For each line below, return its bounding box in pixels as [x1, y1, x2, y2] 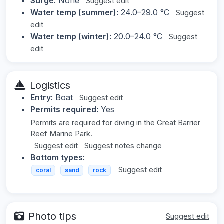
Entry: [30, 92, 53, 103]
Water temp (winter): [30, 31, 111, 42]
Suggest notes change [84, 141, 162, 151]
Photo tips [28, 210, 76, 222]
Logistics [30, 79, 70, 92]
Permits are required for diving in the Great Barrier [30, 118, 200, 128]
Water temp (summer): [30, 7, 118, 18]
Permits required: [30, 104, 98, 115]
